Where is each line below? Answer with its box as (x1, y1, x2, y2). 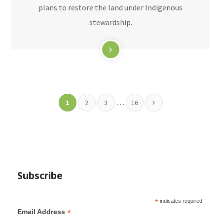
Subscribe (17, 169, 63, 183)
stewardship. (89, 17, 132, 28)
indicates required (158, 198, 202, 204)
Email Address (17, 208, 67, 216)
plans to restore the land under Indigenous (38, 2, 183, 13)
